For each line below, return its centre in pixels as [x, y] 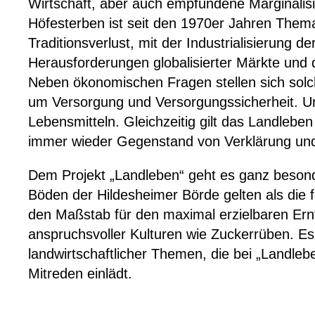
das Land [250, 122]
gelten [243, 195]
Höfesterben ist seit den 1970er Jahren [152, 23]
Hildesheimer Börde [158, 195]
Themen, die [192, 254]
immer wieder [72, 141]
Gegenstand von [171, 141]
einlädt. [108, 274]
